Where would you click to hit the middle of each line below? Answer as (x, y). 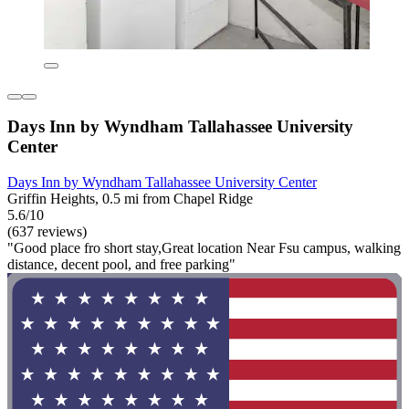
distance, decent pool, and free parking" (121, 264)
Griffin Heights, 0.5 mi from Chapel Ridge (130, 199)
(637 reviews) (47, 231)
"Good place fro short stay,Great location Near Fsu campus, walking (204, 248)
